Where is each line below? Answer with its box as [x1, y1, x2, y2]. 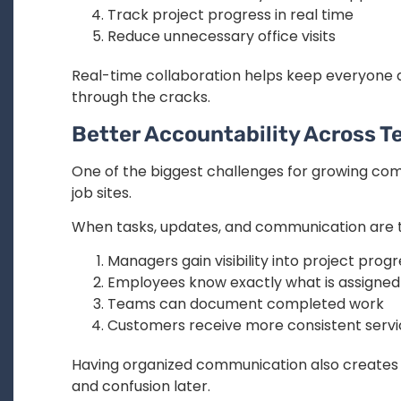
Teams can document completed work [107, 294, 384, 315]
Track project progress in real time [107, 4, 354, 26]
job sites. [72, 182, 132, 203]
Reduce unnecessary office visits [107, 26, 336, 47]
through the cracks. [72, 87, 210, 108]
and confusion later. [72, 376, 210, 397]
